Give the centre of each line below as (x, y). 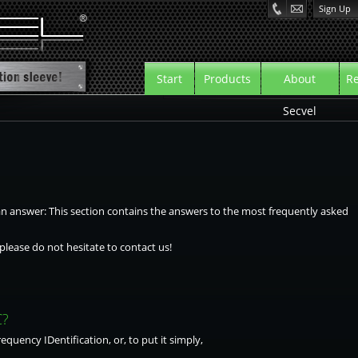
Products (227, 79)
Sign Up (334, 8)
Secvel (300, 111)
